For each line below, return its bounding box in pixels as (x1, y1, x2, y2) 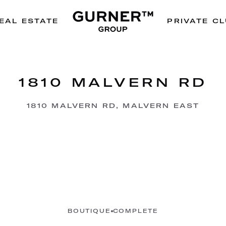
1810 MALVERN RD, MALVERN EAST (26, 102, 200, 109)
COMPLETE (112, 208, 158, 214)
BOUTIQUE (68, 208, 111, 214)
